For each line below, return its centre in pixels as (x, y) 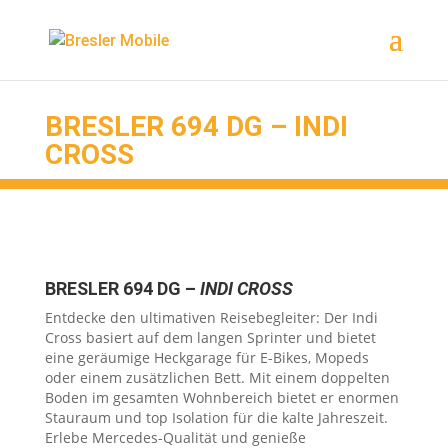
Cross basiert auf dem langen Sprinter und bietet (210, 338)
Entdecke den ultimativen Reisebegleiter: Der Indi (211, 318)
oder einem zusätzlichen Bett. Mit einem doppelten (217, 378)
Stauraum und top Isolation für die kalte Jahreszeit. (216, 418)
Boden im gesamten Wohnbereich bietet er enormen (221, 398)
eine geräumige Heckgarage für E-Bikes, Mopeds (206, 358)
